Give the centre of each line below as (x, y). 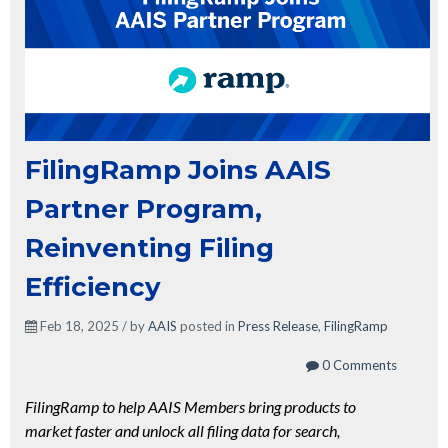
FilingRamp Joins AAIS (178, 170)
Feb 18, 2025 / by (92, 326)
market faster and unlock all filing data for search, (182, 431)
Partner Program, (143, 209)
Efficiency (93, 287)
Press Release (278, 326)
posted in (207, 326)
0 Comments (357, 365)
